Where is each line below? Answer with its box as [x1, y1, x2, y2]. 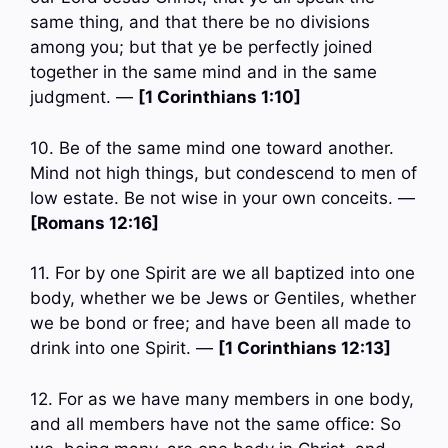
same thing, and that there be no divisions [30, 12, 370, 33]
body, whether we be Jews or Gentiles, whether [30, 288, 416, 309]
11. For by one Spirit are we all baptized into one [30, 263, 415, 284]
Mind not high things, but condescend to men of [30, 162, 417, 183]
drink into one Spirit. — [30, 338, 218, 359]
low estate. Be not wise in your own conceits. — [30, 187, 415, 208]
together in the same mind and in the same [30, 62, 377, 83]
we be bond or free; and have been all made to [30, 313, 411, 334]
